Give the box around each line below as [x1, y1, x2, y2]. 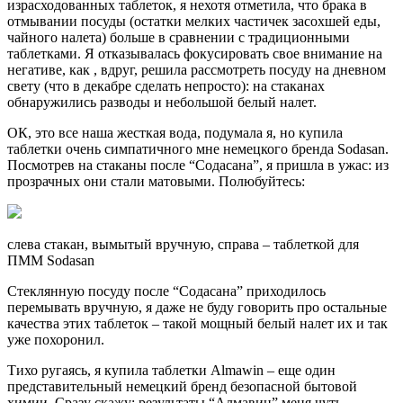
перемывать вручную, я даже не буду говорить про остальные [7, 300, 387, 316]
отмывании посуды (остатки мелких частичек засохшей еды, [7, 13, 381, 30]
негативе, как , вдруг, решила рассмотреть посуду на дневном [7, 62, 386, 78]
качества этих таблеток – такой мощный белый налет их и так [7, 316, 388, 332]
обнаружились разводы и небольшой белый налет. [7, 94, 317, 111]
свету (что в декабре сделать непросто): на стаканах [7, 78, 325, 94]
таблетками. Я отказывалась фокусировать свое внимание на [7, 46, 382, 62]
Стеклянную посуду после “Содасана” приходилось [7, 283, 326, 300]
